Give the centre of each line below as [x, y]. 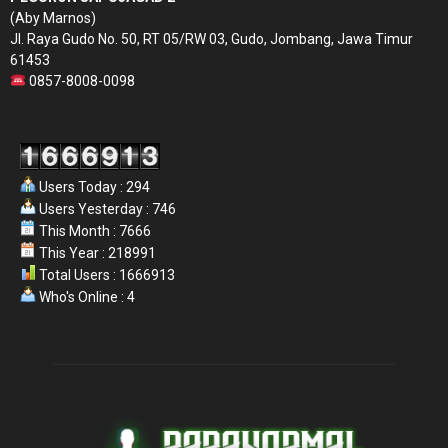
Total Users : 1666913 [105, 274]
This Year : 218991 [96, 252]
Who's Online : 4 [85, 296]
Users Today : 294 [93, 186]
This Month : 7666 [93, 230]
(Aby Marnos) [53, 17]
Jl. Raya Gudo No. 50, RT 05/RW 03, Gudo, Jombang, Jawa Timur [211, 38]
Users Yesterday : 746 [106, 208]
